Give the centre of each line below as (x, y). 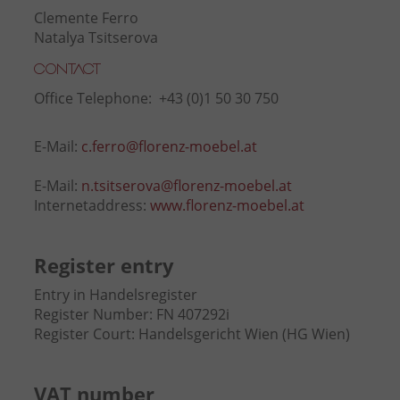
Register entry (104, 266)
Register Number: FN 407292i (131, 315)
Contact (67, 68)
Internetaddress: (92, 206)
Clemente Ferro (86, 18)
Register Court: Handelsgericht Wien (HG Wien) (192, 334)
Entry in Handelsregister (115, 295)
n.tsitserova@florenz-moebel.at (186, 186)
